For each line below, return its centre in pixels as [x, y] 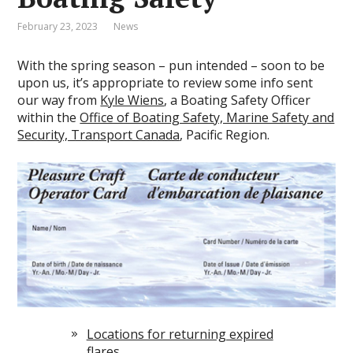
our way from [59, 100]
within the [49, 117]
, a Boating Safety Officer [238, 100]
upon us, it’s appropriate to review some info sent [165, 83]
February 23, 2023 [58, 26]
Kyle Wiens [132, 100]
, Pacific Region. [225, 135]
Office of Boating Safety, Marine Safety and [207, 117]
